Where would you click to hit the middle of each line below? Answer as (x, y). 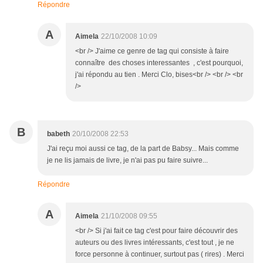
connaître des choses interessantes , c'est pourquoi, (159, 63)
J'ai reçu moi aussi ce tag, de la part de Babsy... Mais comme (143, 149)
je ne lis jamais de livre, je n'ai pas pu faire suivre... (127, 161)
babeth (58, 134)
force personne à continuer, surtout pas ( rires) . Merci (160, 254)
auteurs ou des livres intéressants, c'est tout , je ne (155, 243)
